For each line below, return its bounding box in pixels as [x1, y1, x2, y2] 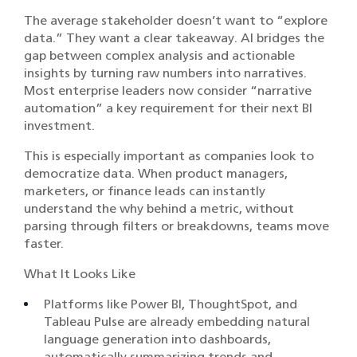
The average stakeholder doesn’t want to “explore [24, 13, 328, 29]
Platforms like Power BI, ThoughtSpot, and [44, 296, 297, 312]
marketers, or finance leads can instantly [24, 183, 265, 199]
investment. [24, 118, 95, 134]
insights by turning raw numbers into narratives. [24, 65, 307, 81]
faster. [24, 236, 64, 252]
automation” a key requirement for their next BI [24, 100, 312, 116]
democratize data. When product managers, [24, 166, 288, 182]
